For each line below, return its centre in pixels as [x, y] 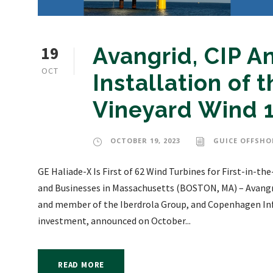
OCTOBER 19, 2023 [145, 140]
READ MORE [81, 264]
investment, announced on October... [114, 220]
